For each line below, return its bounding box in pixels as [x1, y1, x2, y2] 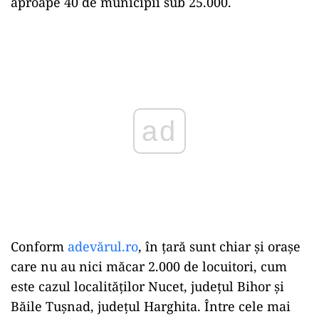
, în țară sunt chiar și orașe [138, 238, 300, 255]
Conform [11, 238, 68, 255]
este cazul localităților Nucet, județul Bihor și [11, 278, 284, 295]
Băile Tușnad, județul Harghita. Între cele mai [11, 298, 291, 315]
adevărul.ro [68, 238, 138, 255]
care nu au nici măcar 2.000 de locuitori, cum [11, 258, 287, 275]
